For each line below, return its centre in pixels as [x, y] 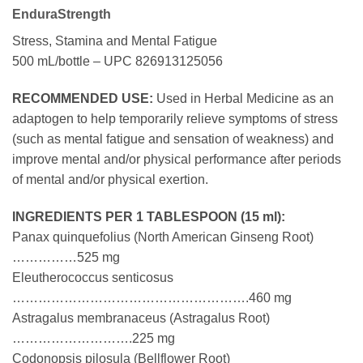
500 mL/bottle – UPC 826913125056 [117, 61]
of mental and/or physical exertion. [110, 179]
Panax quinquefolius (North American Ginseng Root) [163, 237]
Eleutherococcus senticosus [93, 277]
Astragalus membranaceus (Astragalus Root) [141, 318]
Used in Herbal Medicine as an [243, 98]
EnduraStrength [62, 14]
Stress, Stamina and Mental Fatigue [115, 41]
